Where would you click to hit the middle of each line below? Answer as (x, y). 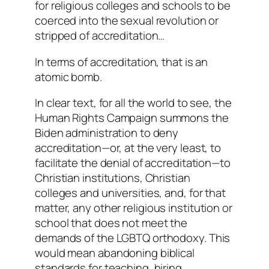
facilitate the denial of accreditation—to (133, 163)
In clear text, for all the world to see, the (133, 103)
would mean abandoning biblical (115, 253)
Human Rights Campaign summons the (132, 118)
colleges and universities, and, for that (130, 193)
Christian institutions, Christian (113, 178)
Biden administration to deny (107, 133)
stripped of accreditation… (100, 36)
